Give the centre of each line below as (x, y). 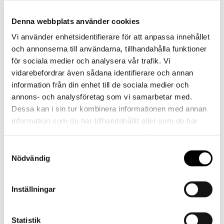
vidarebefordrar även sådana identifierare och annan (102, 72)
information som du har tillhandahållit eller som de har (105, 120)
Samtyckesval (27, 148)
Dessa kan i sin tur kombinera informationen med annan (109, 108)
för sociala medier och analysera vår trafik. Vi (91, 60)
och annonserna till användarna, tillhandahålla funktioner (109, 48)
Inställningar (34, 189)
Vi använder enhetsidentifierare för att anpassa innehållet (110, 36)
